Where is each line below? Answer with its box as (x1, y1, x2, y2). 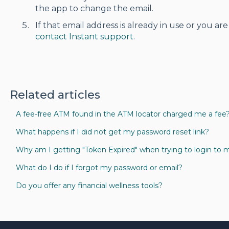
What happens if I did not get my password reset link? (15, 127, 209, 137)
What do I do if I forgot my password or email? (15, 163, 182, 173)
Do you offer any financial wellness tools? (15, 181, 163, 191)
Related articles (10, 88, 100, 102)
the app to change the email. (35, 4, 153, 14)
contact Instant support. (35, 32, 135, 42)
